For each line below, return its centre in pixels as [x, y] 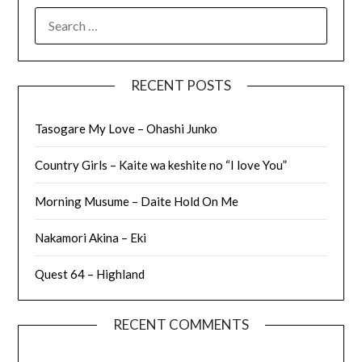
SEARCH [58, 16]
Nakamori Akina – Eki [91, 237]
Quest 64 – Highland [90, 274]
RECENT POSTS [181, 85]
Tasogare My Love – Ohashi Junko [126, 128]
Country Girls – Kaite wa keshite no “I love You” [161, 164]
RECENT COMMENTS [181, 324]
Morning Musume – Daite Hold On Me [137, 201]
